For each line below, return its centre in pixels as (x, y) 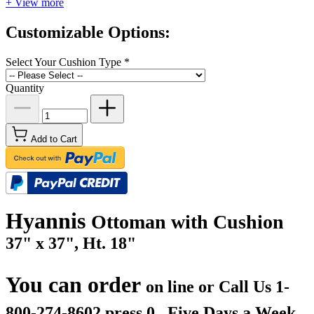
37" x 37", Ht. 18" (71, 244)
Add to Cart (54, 139)
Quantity (25, 88)
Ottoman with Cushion (187, 222)
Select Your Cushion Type (63, 62)
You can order (76, 285)
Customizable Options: (88, 33)
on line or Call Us (211, 287)
